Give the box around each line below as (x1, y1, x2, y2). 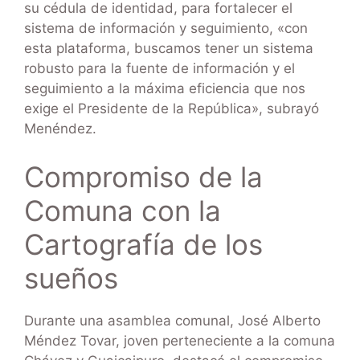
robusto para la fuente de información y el (24, 60, 295, 77)
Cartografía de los (24, 227, 263, 261)
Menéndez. (24, 121, 96, 137)
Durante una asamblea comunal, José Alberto (24, 312, 321, 329)
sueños (24, 260, 118, 295)
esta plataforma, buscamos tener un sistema (24, 40, 313, 57)
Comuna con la (24, 193, 221, 227)
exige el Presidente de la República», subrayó (24, 100, 319, 117)
